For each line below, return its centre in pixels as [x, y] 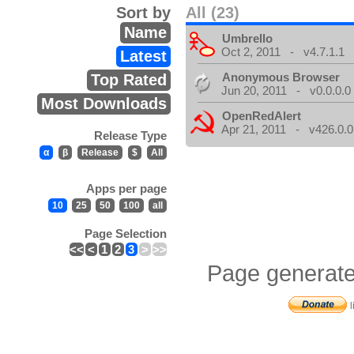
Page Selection [125, 233]
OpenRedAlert [262, 116]
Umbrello [248, 38]
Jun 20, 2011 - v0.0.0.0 [286, 90]
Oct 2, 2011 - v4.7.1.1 [283, 52]
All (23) [213, 13]
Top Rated [128, 80]
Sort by [143, 13]
